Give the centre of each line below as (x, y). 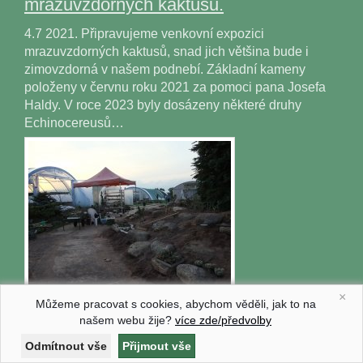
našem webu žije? (127, 320)
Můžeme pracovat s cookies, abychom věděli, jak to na (175, 304)
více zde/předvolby (223, 320)
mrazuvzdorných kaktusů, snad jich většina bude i (167, 51)
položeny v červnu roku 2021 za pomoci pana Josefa (175, 87)
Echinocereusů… (74, 123)
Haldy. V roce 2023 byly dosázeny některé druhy (163, 105)
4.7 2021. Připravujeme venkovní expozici (144, 34)
